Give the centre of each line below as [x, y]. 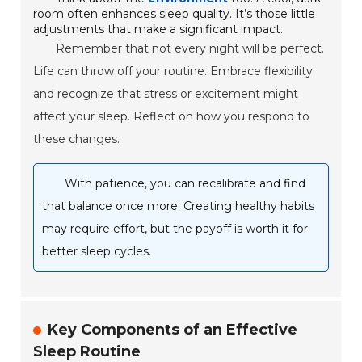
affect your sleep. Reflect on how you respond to [172, 117]
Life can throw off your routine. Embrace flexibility [173, 72]
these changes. [77, 139]
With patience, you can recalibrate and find [185, 184]
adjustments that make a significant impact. [158, 29]
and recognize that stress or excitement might [166, 94]
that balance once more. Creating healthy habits [179, 206]
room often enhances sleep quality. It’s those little [175, 14]
